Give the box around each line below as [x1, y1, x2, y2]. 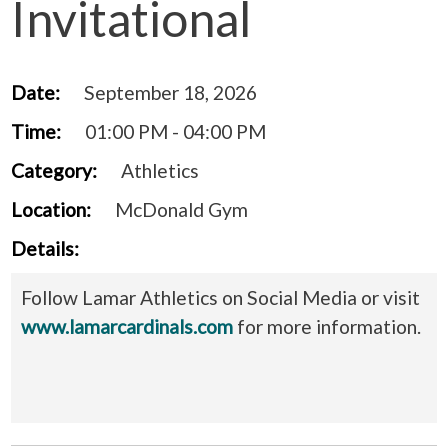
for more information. [233, 314, 421, 338]
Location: [11, 197, 91, 221]
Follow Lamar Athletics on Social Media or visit [21, 285, 420, 309]
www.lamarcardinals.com [21, 314, 233, 338]
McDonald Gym [115, 197, 248, 221]
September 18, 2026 [84, 80, 257, 104]
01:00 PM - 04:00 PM [85, 119, 266, 143]
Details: [11, 236, 79, 260]
